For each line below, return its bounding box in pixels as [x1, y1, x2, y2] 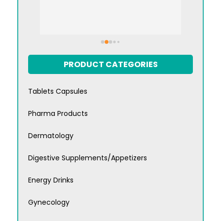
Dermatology [28, 131, 74, 141]
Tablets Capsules [28, 86, 87, 97]
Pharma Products [28, 109, 88, 119]
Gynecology [28, 197, 70, 208]
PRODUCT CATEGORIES [63, 59, 158, 71]
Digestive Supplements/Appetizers [28, 153, 147, 163]
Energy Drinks [28, 175, 74, 185]
